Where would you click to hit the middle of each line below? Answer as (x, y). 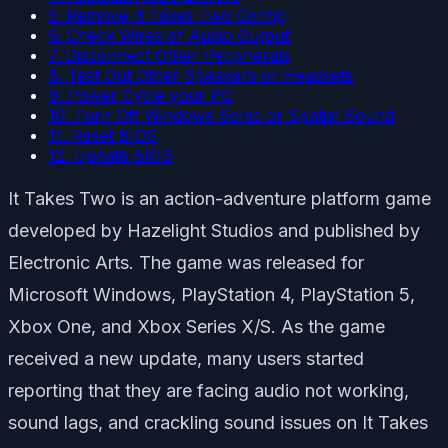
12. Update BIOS (110, 154)
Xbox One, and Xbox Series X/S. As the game (196, 326)
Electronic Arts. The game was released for (186, 262)
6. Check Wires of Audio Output (168, 34)
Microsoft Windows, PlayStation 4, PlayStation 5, (211, 294)
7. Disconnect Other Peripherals (169, 54)
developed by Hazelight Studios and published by (214, 230)
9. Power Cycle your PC (140, 94)
